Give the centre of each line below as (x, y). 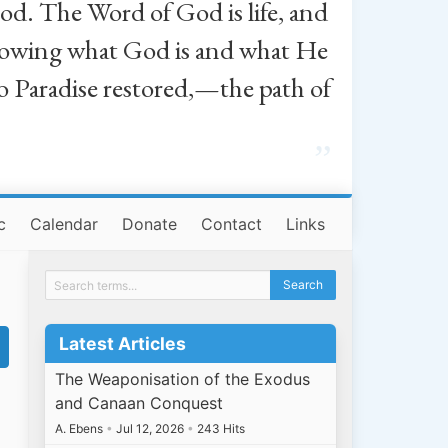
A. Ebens (81, 429)
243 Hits (220, 429)
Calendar (64, 224)
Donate (150, 224)
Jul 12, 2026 (150, 429)
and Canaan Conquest (139, 403)
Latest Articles (122, 343)
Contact (232, 224)
